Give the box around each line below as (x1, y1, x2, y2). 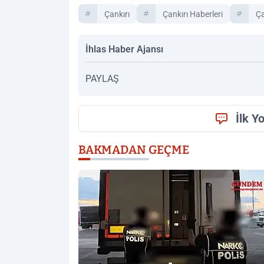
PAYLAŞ (85, 73, 119, 84)
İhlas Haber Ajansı (85, 44, 163, 55)
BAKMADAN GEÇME (78, 143, 189, 157)
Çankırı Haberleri (163, 9, 223, 19)
